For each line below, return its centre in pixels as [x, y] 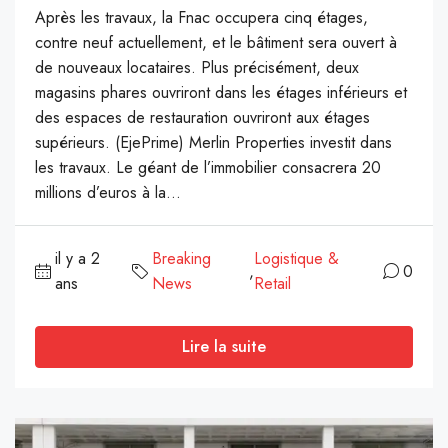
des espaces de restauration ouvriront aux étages [202, 118]
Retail [273, 284]
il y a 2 [77, 259]
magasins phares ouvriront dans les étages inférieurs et [221, 93]
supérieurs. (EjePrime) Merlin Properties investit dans [213, 143]
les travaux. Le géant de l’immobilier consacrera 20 [208, 168]
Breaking [182, 259]
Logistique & [297, 259]
